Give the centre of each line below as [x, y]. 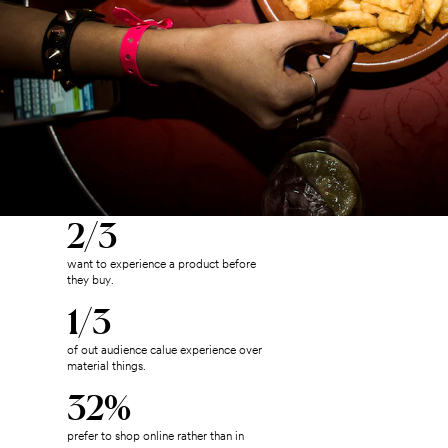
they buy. [91, 280]
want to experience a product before [162, 264]
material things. [107, 366]
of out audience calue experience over [165, 350]
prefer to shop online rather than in [156, 436]
